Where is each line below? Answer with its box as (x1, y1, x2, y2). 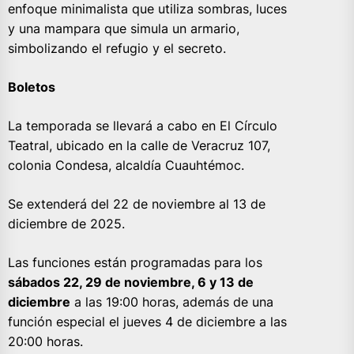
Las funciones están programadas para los (8, 254, 262, 271)
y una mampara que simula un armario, (8, 21, 239, 37)
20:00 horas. (8, 333, 91, 350)
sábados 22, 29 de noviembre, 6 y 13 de (8, 274, 254, 291)
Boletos (8, 79, 55, 96)
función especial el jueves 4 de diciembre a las (8, 314, 287, 330)
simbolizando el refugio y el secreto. (8, 40, 230, 57)
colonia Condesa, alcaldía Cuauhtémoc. (8, 157, 244, 174)
